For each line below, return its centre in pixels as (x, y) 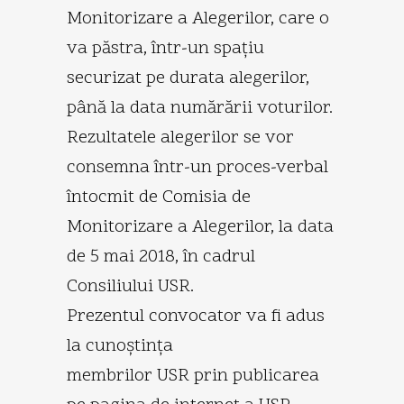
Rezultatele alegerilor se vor (180, 138)
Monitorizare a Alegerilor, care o (198, 18)
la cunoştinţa (120, 346)
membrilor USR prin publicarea (193, 376)
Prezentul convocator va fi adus (196, 316)
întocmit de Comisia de (159, 197)
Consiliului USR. (130, 286)
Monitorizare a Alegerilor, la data (200, 227)
